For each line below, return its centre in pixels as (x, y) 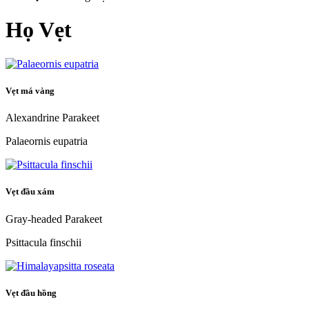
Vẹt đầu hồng (32, 292)
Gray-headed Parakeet (54, 219)
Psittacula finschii (43, 242)
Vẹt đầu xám (31, 192)
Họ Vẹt (39, 30)
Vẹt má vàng (31, 91)
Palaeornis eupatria (47, 141)
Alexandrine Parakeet (52, 118)
